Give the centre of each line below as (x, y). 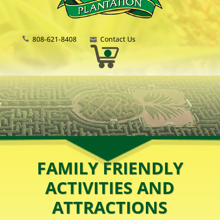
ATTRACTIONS (110, 207)
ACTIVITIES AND (110, 188)
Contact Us (118, 39)
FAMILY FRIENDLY (110, 168)
